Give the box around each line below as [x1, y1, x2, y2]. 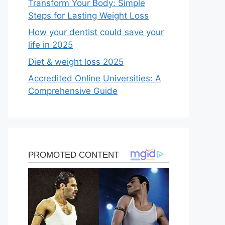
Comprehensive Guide [28, 86, 118, 96]
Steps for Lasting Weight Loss [28, 10, 149, 21]
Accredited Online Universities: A [28, 73, 161, 84]
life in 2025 [28, 40, 73, 50]
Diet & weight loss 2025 [28, 56, 124, 67]
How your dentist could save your [28, 27, 164, 38]
